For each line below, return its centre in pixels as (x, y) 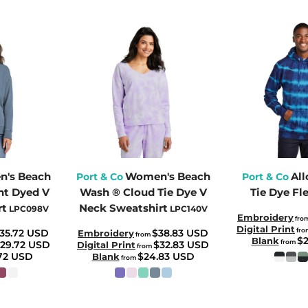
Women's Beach (167, 176)
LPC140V (188, 208)
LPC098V (29, 208)
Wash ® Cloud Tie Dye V (143, 192)
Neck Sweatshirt (123, 208)
